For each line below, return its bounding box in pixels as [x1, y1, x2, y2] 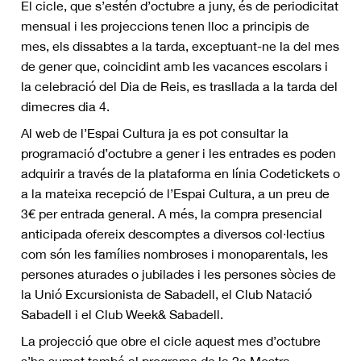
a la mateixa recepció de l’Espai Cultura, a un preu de [21, 186, 330, 201]
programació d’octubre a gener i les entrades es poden [21, 146, 336, 160]
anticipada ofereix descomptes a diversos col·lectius [21, 226, 325, 241]
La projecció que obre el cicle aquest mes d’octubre [21, 334, 321, 348]
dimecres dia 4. [21, 99, 110, 114]
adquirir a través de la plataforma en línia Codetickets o [21, 166, 340, 180]
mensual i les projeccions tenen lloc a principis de [21, 19, 309, 33]
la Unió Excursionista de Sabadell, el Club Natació [21, 287, 312, 301]
